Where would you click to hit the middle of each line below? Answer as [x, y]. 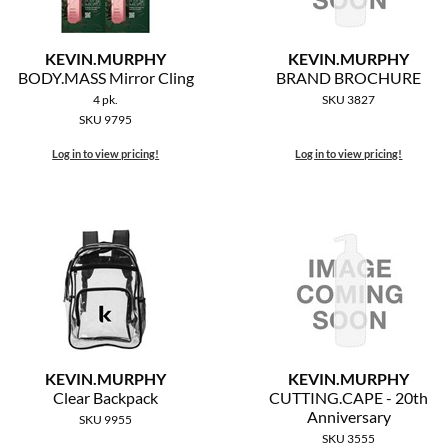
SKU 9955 [106, 420]
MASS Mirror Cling [128, 78]
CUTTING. [306, 398]
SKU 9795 [106, 120]
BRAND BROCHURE [349, 78]
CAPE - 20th [385, 398]
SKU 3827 [349, 100]
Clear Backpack [106, 398]
